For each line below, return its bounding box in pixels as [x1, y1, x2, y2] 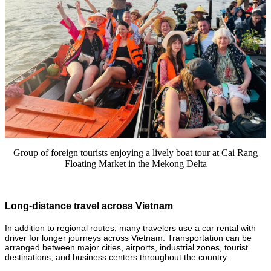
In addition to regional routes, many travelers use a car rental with [5, 223, 256, 233]
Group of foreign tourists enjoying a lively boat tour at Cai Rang [13, 147, 258, 158]
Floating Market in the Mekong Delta [64, 158, 207, 169]
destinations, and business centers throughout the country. [5, 252, 229, 262]
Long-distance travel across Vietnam [5, 201, 173, 212]
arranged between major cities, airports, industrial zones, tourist [5, 242, 248, 252]
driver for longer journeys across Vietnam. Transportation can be [5, 232, 252, 243]
